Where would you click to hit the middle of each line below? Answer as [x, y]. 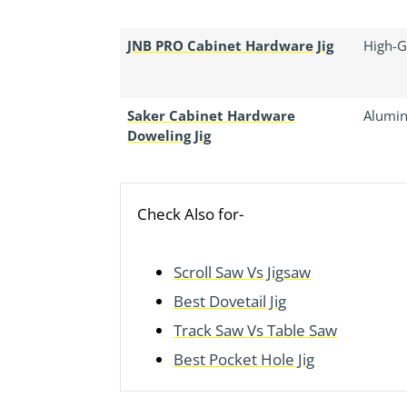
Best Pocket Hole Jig [244, 360]
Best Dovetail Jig [230, 302]
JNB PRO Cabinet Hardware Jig [230, 46]
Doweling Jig [169, 136]
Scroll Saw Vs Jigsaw [242, 273]
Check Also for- [190, 214]
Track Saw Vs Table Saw [255, 331]
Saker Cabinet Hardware [211, 116]
